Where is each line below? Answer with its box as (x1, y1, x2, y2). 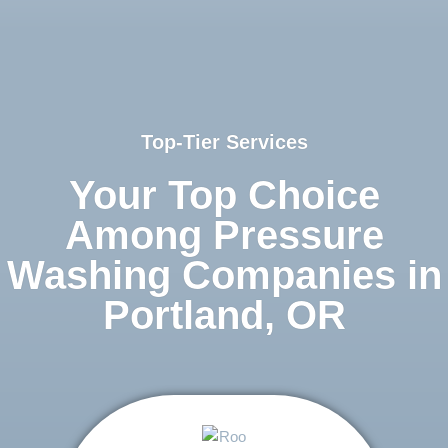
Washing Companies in (6, 253, 442, 298)
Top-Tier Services (140, 131, 308, 154)
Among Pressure (64, 213, 384, 258)
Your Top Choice (68, 173, 380, 218)
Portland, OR (102, 293, 346, 338)
